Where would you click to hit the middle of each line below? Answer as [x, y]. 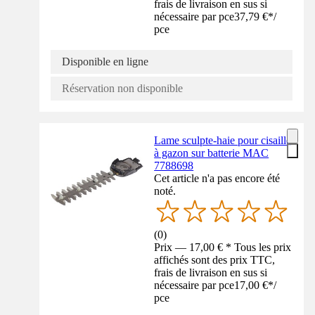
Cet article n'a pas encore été [217, 178]
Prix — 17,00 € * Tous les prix [223, 247]
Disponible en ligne [105, 61]
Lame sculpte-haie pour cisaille [223, 140]
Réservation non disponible [122, 88]
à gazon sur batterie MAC [212, 153]
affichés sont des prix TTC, [215, 260]
